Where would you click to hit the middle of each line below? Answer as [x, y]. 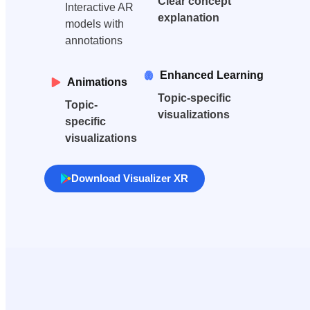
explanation [189, 18]
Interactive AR [99, 8]
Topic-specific [194, 98]
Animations [97, 82]
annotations [94, 41]
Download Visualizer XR [130, 179]
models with [94, 24]
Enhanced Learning [211, 75]
